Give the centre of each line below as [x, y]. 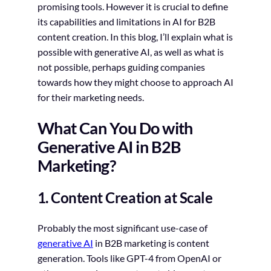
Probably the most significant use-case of [122, 228]
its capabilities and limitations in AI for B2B [126, 22]
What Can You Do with [115, 128]
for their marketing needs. [90, 97]
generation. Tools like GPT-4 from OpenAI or [129, 258]
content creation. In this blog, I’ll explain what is [135, 37]
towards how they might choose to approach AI [135, 82]
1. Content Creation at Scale [125, 198]
